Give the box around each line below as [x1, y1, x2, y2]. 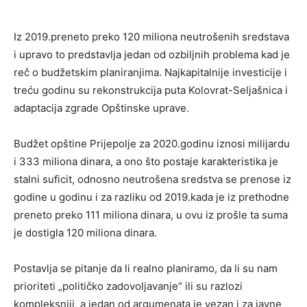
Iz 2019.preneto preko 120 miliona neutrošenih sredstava [14, 29, 289, 43]
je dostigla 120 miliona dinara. [14, 225, 157, 239]
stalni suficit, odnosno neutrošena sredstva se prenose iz [14, 172, 291, 186]
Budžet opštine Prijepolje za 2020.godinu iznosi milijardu [14, 136, 290, 150]
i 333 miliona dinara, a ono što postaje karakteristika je [14, 154, 278, 168]
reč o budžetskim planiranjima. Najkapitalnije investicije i [14, 65, 287, 79]
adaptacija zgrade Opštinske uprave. [14, 101, 189, 114]
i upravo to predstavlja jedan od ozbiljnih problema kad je [14, 47, 290, 61]
